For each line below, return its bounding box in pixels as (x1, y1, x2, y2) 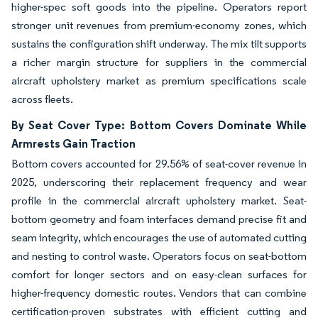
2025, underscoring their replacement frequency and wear (11, 175, 307, 189)
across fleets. (11, 92, 73, 106)
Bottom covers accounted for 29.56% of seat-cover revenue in (11, 156, 307, 170)
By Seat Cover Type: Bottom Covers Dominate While (11, 117, 307, 132)
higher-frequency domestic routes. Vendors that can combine (11, 285, 307, 300)
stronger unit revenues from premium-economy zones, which (11, 18, 307, 32)
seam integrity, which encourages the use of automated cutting (11, 230, 307, 244)
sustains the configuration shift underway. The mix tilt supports (11, 36, 307, 50)
